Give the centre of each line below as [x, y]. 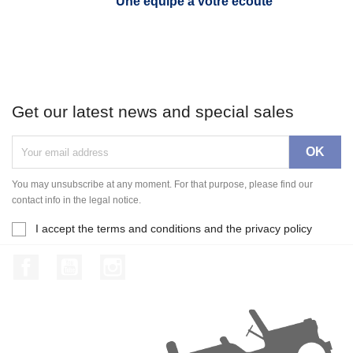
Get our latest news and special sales [153, 111]
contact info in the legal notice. [76, 200]
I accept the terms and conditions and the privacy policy [174, 228]
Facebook [67, 262]
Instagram [152, 262]
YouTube [107, 262]
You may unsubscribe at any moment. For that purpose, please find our [162, 184]
